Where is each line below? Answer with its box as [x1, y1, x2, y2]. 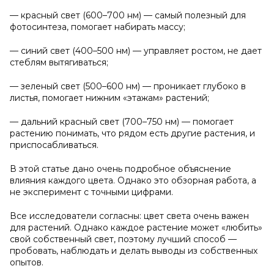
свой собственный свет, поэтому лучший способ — [10, 234, 237, 245]
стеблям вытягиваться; [10, 57, 108, 68]
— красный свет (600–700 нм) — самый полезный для [10, 10, 246, 21]
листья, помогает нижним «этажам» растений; [10, 92, 209, 103]
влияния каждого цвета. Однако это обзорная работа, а [10, 175, 256, 186]
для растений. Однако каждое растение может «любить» [10, 222, 262, 233]
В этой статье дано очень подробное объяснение [10, 163, 231, 174]
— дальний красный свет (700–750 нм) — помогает [10, 116, 234, 127]
